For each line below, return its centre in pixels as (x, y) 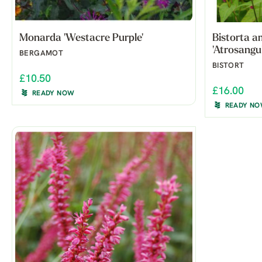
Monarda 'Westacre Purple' (81, 38)
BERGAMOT (42, 53)
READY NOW (54, 93)
